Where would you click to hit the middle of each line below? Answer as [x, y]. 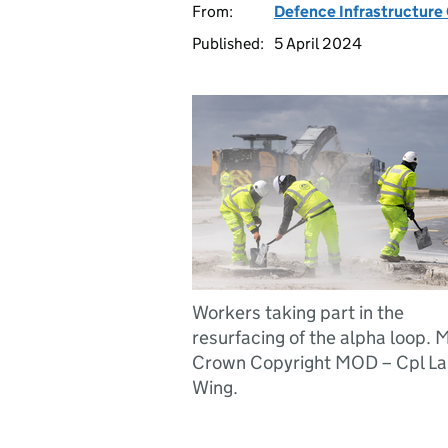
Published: [228, 43]
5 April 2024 [318, 43]
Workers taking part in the [298, 312]
